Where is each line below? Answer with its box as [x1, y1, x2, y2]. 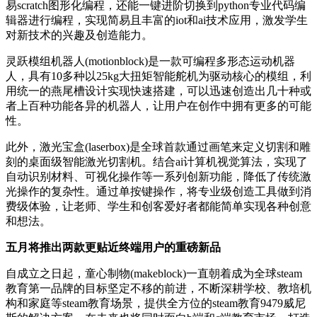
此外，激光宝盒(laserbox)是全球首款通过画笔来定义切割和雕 [6, 141, 311, 154]
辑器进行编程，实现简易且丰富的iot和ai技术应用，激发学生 [6, 14, 308, 27]
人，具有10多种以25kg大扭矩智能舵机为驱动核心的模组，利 [6, 70, 311, 83]
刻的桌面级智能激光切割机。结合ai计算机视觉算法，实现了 [6, 156, 308, 168]
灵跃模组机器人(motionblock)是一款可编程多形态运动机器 [6, 55, 295, 68]
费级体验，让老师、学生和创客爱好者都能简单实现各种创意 [6, 200, 311, 213]
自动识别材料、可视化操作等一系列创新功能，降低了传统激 [6, 171, 311, 183]
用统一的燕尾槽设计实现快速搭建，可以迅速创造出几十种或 [6, 85, 311, 98]
